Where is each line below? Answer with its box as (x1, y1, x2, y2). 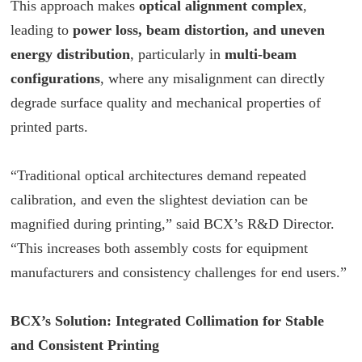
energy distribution (11, 46, 131, 63)
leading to (11, 22, 74, 39)
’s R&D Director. (234, 216, 335, 233)
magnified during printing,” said (11, 216, 204, 233)
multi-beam (225, 46, 297, 63)
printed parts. (11, 119, 89, 136)
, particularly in (130, 46, 225, 63)
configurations (11, 70, 101, 87)
